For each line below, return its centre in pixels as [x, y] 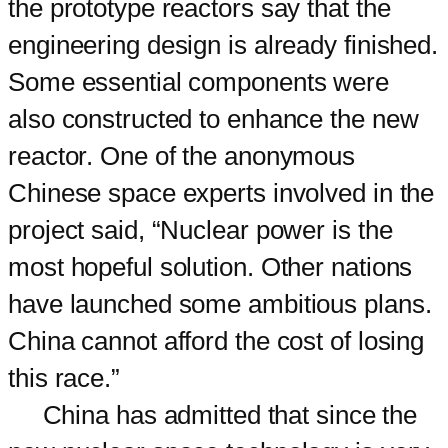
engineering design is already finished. [223, 44]
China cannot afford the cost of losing [216, 340]
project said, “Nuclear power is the [200, 229]
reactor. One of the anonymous [182, 155]
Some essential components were [198, 81]
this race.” [64, 377]
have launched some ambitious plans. [220, 303]
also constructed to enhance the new [213, 118]
